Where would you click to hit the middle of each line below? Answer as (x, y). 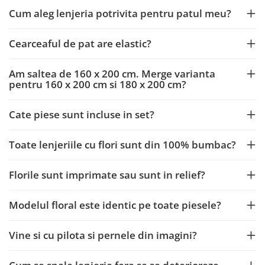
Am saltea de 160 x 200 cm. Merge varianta (112, 74)
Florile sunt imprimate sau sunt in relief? (107, 175)
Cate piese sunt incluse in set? (82, 114)
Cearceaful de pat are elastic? (80, 43)
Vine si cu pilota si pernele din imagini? (103, 235)
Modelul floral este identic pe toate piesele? (115, 205)
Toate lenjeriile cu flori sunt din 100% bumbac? (122, 145)
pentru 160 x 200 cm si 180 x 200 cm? (98, 84)
